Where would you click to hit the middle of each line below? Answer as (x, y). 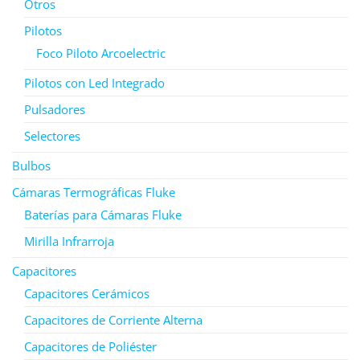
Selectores (52, 135)
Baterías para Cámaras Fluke (103, 214)
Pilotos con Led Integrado (94, 82)
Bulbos (31, 165)
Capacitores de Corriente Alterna (113, 319)
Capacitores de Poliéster (90, 346)
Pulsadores (55, 109)
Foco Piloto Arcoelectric (101, 53)
